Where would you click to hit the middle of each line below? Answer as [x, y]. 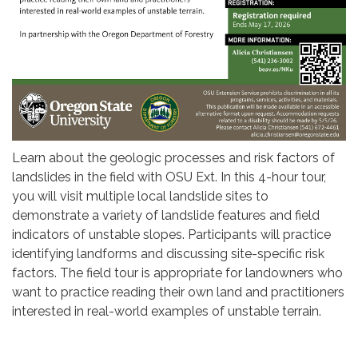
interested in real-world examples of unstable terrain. [167, 311]
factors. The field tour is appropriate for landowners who [177, 272]
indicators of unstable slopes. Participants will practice [171, 234]
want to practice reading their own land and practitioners [178, 292]
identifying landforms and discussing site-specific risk [168, 253]
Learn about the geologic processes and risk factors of [173, 157]
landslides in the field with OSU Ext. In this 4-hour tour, [169, 177]
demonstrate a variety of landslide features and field [166, 215]
